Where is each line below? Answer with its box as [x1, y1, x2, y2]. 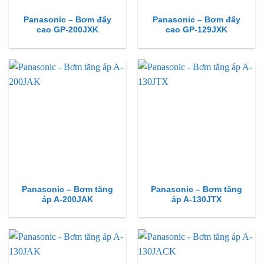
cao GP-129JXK [166, 25, 227, 35]
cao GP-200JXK [37, 25, 98, 35]
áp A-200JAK [42, 194, 93, 204]
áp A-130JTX [171, 194, 222, 204]
